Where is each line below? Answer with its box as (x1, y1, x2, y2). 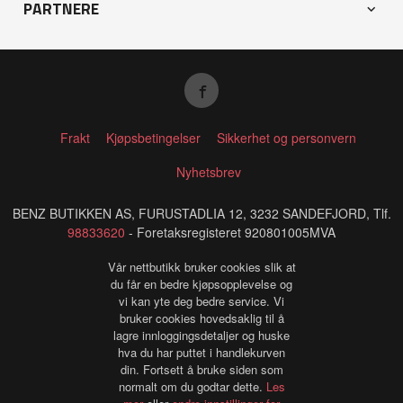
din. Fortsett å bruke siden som (120, 360, 283, 378)
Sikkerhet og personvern (217, 128, 357, 147)
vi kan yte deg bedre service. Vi (119, 291, 284, 309)
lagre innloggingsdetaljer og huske (113, 326, 290, 344)
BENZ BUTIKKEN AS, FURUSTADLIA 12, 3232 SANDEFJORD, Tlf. (12, 204, 391, 223)
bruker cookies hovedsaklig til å (119, 309, 284, 327)
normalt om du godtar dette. (118, 377, 266, 395)
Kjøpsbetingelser (106, 128, 201, 147)
